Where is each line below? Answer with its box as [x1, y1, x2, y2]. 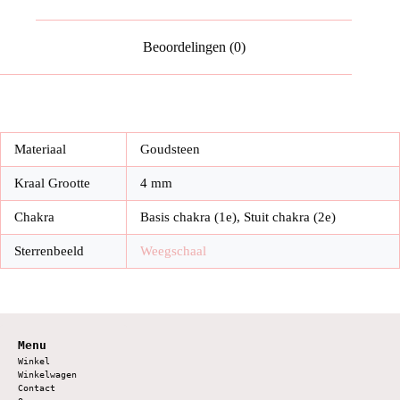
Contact [18, 383, 55, 394]
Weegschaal [140, 243, 206, 258]
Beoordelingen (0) [142, 39, 246, 55]
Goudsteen [140, 141, 200, 156]
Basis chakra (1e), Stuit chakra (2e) [140, 209, 336, 224]
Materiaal [14, 141, 66, 156]
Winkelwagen [18, 370, 77, 380]
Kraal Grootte [14, 175, 90, 190]
